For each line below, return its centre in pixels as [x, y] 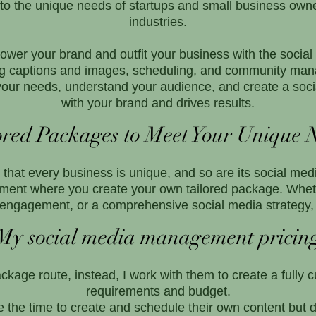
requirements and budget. [158, 291]
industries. [158, 22]
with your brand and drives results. [158, 103]
